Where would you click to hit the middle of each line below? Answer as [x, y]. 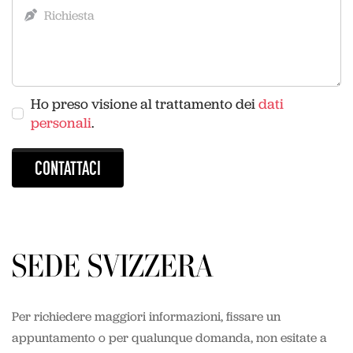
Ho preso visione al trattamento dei [145, 104]
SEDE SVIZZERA [112, 266]
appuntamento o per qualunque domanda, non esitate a [169, 338]
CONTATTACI [67, 170]
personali [61, 123]
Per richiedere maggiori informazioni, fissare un [146, 317]
